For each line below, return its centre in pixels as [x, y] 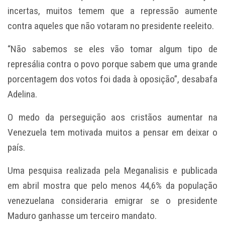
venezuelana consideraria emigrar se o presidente [113, 200]
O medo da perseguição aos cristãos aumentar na [113, 117]
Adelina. [22, 94]
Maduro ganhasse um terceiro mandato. [82, 215]
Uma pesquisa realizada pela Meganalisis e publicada [113, 170]
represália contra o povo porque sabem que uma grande [113, 64]
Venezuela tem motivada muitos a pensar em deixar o [113, 132]
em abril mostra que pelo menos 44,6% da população [113, 185]
